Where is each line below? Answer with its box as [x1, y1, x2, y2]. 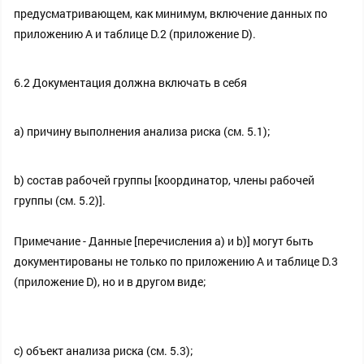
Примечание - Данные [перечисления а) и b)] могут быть [14, 233, 314, 249]
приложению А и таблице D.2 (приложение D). [14, 26, 256, 41]
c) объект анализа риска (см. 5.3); [14, 343, 193, 358]
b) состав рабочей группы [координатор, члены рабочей [14, 172, 314, 188]
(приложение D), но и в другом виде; [14, 274, 206, 289]
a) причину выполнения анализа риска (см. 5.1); [14, 123, 271, 139]
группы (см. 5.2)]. [14, 193, 106, 208]
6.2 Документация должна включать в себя [14, 75, 247, 90]
